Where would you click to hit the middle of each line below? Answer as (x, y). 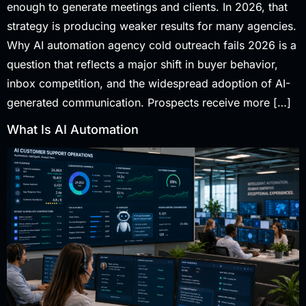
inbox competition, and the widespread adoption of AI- (149, 84)
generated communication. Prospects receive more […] (149, 103)
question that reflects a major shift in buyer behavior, (142, 65)
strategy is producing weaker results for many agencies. (152, 26)
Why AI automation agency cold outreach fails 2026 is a (152, 45)
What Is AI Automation (73, 129)
